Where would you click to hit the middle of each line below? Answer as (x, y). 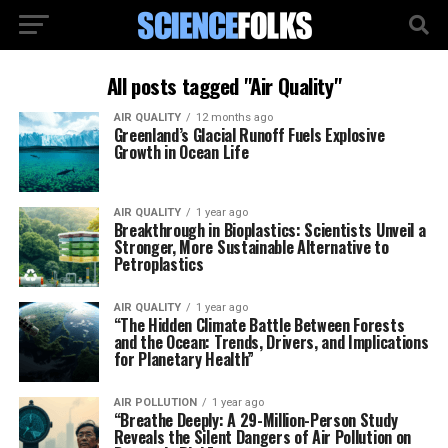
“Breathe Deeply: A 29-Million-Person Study (255, 420)
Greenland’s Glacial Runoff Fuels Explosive (249, 135)
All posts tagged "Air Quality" (224, 85)
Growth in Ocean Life (181, 152)
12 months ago (234, 117)
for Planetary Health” (183, 359)
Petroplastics (158, 264)
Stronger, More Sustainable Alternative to (251, 247)
